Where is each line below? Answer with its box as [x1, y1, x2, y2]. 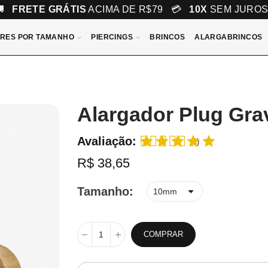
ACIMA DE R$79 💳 [86, 4, 190, 14]
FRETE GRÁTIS [12, 4, 86, 14]
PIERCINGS [91, 33, 133, 41]
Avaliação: [77, 135, 137, 148]
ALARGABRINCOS [194, 33, 263, 41]
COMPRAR [144, 230, 184, 239]
